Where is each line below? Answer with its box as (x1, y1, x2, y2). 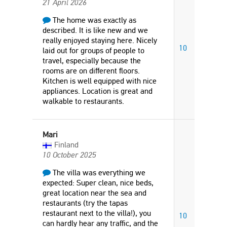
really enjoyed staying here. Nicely (43, 35, 157, 45)
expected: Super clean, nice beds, (43, 178, 154, 187)
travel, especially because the (43, 56, 141, 65)
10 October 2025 (43, 150, 96, 160)
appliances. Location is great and (43, 86, 153, 96)
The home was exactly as (51, 15, 136, 25)
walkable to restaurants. (43, 96, 124, 106)
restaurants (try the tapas (43, 198, 128, 208)
